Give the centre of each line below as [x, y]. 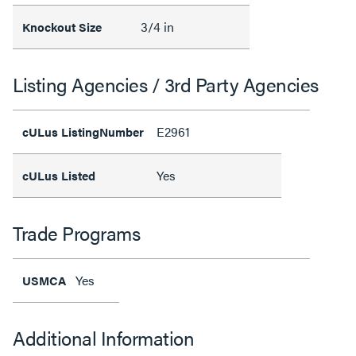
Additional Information [103, 338]
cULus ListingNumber [85, 132]
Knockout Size [62, 27]
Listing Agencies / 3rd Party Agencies [166, 84]
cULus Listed [60, 175]
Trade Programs [76, 233]
